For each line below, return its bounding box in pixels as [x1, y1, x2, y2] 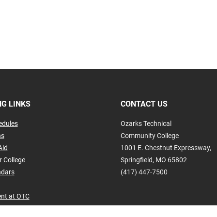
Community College [121, 132, 179, 139]
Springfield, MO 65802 [121, 156, 187, 164]
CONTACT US [121, 99, 168, 108]
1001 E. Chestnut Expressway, [121, 144, 211, 152]
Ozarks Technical [121, 120, 171, 127]
